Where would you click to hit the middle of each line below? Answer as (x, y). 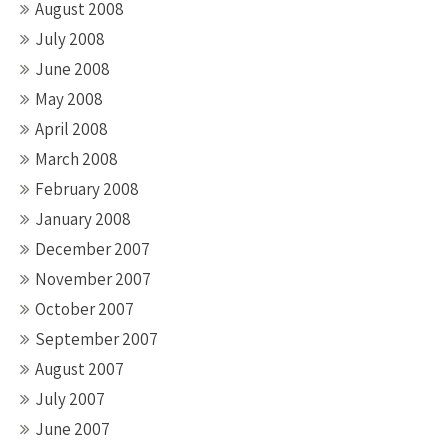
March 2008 (76, 159)
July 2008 (70, 39)
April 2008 (71, 129)
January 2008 (83, 219)
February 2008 (87, 189)
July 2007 (70, 399)
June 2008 (72, 69)
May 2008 (69, 99)
